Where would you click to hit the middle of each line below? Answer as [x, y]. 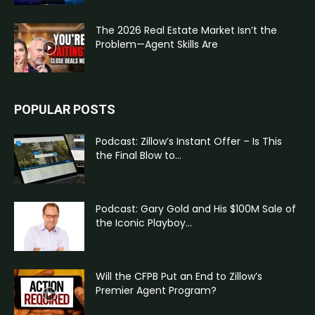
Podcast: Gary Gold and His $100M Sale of [196, 208]
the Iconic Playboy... [144, 223]
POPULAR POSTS [65, 109]
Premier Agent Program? [156, 290]
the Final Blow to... [139, 155]
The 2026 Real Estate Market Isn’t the [186, 30]
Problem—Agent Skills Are [157, 44]
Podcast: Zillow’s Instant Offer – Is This [189, 141]
